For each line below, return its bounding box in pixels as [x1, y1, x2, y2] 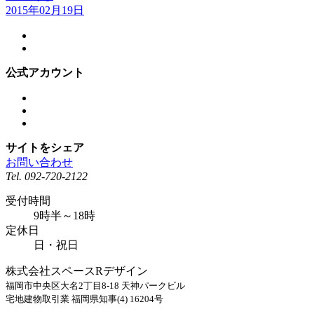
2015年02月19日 [6, 4, 84, 17]
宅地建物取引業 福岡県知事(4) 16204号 [6, 294, 163, 305]
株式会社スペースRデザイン [6, 265, 148, 278]
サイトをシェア [6, 142, 84, 154]
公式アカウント [6, 67, 84, 79]
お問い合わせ [6, 156, 73, 169]
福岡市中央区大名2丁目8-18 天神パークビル [6, 280, 185, 292]
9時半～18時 [34, 210, 95, 222]
